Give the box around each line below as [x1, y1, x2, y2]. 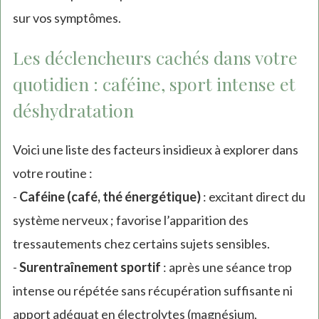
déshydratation [12, 98, 134, 122]
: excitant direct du [200, 189, 305, 205]
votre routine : [12, 165, 93, 182]
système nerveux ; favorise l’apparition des [12, 212, 249, 229]
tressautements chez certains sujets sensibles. [12, 236, 270, 252]
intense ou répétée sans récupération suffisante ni [12, 283, 293, 299]
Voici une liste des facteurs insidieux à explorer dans [12, 142, 298, 158]
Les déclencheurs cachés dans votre [12, 46, 298, 70]
